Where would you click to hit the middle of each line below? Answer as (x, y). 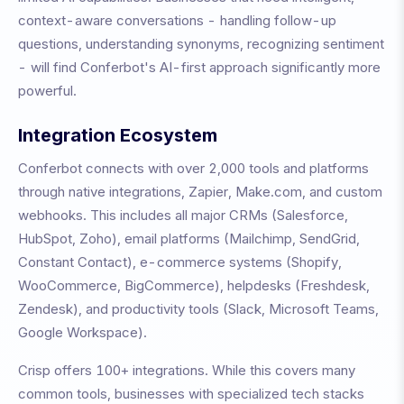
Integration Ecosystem (118, 135)
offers (73, 370)
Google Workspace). (83, 332)
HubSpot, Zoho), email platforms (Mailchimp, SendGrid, (189, 239)
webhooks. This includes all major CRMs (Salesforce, (183, 215)
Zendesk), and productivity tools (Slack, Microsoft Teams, (198, 309)
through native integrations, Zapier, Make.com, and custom (200, 192)
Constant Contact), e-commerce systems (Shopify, (180, 262)
